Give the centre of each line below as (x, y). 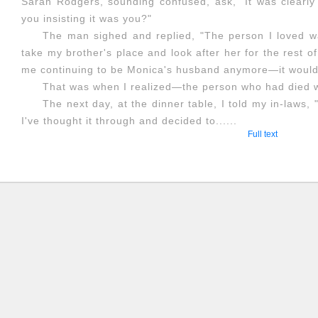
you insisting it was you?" (87, 18)
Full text (263, 134)
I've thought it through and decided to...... (129, 121)
